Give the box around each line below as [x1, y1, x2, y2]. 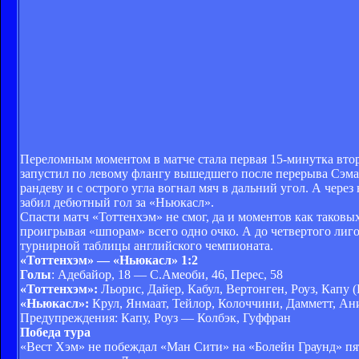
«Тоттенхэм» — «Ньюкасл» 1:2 [20, 252, 198, 267]
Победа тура [20, 325, 91, 339]
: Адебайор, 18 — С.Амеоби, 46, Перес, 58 [51, 267, 283, 281]
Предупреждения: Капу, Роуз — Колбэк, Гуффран [20, 310, 291, 325]
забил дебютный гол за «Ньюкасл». [20, 195, 214, 209]
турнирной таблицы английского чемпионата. [20, 238, 273, 252]
